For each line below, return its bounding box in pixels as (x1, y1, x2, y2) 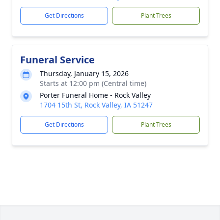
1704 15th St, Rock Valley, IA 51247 (40, 100, 153, 110)
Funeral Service (20, 53, 95, 66)
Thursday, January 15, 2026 (40, 69, 129, 78)
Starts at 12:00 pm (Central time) (40, 79, 146, 88)
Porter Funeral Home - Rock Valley (40, 90, 151, 100)
